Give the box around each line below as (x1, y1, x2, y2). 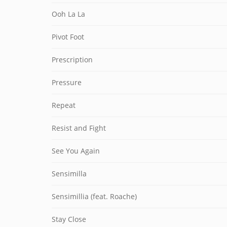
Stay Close (52, 214, 86, 224)
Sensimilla (52, 169, 87, 178)
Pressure (52, 78, 82, 87)
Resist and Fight (52, 123, 106, 133)
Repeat (52, 100, 75, 110)
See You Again (52, 146, 100, 156)
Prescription (52, 55, 93, 64)
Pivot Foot (52, 32, 84, 42)
